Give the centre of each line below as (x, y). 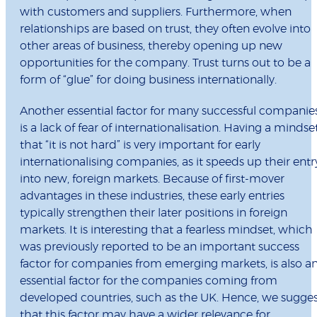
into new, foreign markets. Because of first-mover (152, 179)
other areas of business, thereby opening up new (151, 46)
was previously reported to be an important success (160, 247)
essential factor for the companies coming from (149, 281)
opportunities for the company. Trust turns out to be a (165, 63)
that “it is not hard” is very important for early (140, 145)
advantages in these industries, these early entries (152, 196)
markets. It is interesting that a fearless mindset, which (166, 230)
